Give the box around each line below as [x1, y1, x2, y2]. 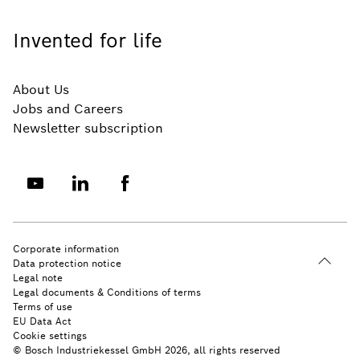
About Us [13, 81, 69, 99]
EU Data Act [13, 315, 72, 328]
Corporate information [13, 243, 119, 256]
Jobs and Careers [13, 100, 123, 118]
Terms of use [13, 301, 72, 313]
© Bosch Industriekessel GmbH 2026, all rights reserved [13, 344, 280, 357]
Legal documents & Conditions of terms [13, 286, 201, 299]
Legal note [13, 272, 63, 284]
